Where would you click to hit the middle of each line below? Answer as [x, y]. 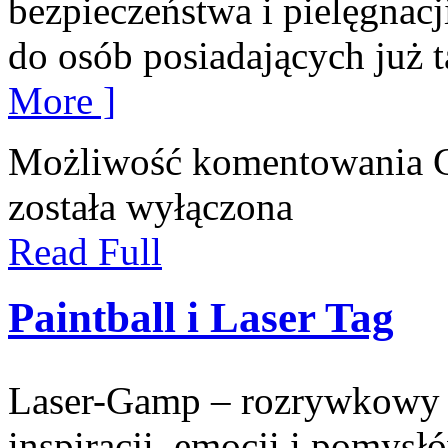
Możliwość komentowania [220, 161]
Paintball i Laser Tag [201, 318]
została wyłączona [150, 206]
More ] [62, 100]
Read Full [85, 251]
